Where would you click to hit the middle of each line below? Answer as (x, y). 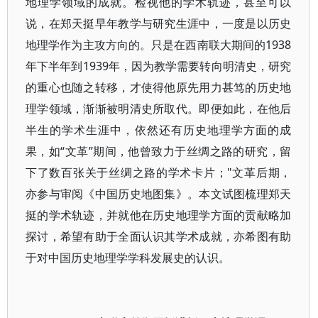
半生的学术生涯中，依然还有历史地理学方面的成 (159, 130)
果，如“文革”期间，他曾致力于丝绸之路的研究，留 (159, 151)
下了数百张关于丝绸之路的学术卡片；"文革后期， (159, 172)
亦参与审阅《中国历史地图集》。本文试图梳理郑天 (159, 194)
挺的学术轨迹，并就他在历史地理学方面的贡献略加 (159, 215)
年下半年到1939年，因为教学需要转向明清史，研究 (159, 66)
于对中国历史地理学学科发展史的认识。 (128, 258)
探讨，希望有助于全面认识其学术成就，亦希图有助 (159, 236)
